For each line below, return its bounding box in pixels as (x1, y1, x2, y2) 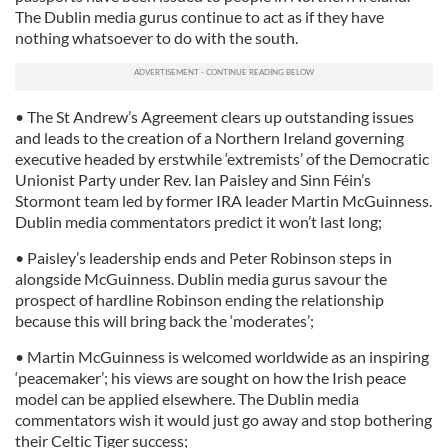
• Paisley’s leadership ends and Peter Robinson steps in (15, 248, 392, 267)
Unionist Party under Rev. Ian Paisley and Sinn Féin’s (15, 170, 371, 189)
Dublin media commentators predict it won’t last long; (15, 212, 382, 231)
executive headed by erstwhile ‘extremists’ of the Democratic (15, 149, 429, 168)
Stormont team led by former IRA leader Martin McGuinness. (15, 191, 432, 210)
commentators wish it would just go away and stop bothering (15, 410, 432, 429)
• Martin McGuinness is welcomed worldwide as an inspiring (15, 347, 429, 366)
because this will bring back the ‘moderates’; (15, 311, 314, 330)
